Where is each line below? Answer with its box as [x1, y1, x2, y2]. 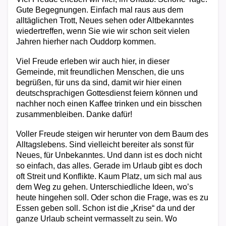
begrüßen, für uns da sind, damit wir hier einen [16, 78, 182, 87]
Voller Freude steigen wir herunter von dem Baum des [16, 130, 208, 138]
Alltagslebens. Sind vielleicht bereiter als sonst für [16, 140, 194, 149]
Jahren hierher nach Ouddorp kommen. [16, 37, 156, 46]
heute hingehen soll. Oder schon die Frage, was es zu [16, 193, 208, 202]
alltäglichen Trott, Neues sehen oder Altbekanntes [16, 16, 194, 25]
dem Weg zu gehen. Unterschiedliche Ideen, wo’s [16, 183, 193, 191]
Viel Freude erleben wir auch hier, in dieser [16, 57, 169, 66]
